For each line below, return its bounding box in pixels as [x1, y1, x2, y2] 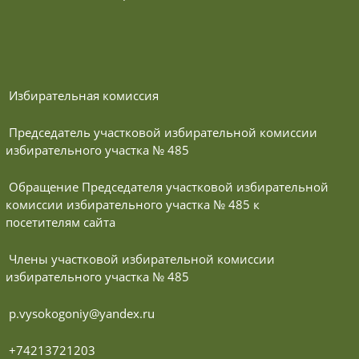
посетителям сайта [5, 213, 115, 230]
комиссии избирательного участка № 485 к [5, 196, 260, 212]
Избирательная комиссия [8, 87, 159, 103]
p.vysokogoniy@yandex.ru [8, 305, 155, 321]
